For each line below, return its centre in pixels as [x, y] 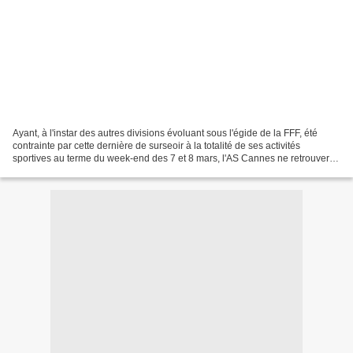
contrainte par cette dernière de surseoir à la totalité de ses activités [156, 145]
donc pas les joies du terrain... [76, 171]
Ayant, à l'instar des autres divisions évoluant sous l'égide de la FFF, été [165, 133]
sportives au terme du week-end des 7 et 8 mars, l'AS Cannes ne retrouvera [174, 158]
